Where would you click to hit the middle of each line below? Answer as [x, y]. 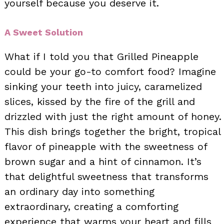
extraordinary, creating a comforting [91, 206]
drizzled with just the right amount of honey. [113, 116]
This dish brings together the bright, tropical [112, 131]
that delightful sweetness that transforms [106, 176]
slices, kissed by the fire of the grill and [100, 101]
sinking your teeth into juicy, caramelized [103, 86]
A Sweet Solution [44, 32]
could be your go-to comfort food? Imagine [110, 71]
